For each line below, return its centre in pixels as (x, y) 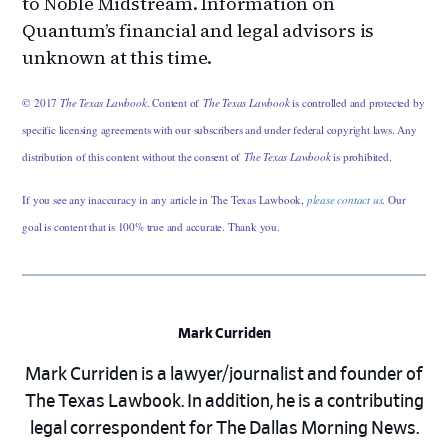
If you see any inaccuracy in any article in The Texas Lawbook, (164, 199)
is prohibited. (361, 156)
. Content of (175, 102)
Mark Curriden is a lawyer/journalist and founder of (224, 375)
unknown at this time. (117, 57)
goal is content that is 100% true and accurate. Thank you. (151, 226)
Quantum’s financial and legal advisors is (198, 30)
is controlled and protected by (357, 102)
